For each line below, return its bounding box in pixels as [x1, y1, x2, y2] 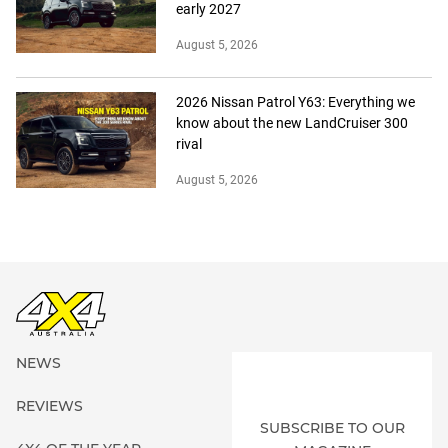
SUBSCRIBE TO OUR [259, 419, 405, 438]
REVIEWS [16, 397, 83, 416]
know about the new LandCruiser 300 [176, 115, 408, 132]
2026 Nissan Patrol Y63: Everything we [176, 94, 415, 111]
